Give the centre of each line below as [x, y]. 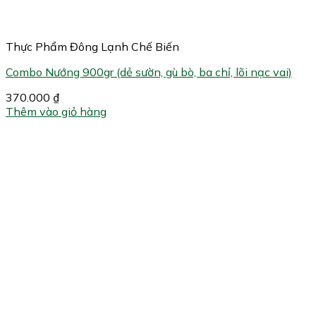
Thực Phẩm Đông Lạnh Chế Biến [92, 47]
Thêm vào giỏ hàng [56, 112]
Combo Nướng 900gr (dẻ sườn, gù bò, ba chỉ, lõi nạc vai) [149, 72]
